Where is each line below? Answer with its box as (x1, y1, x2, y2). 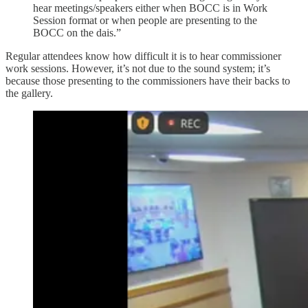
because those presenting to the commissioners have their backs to (5, 74, 290, 87)
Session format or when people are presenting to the (33, 14, 257, 26)
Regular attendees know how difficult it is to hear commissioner (5, 49, 281, 62)
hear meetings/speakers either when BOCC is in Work (33, 1, 267, 14)
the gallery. (5, 87, 53, 99)
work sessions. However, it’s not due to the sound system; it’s (5, 62, 270, 74)
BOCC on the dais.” (33, 26, 121, 38)
